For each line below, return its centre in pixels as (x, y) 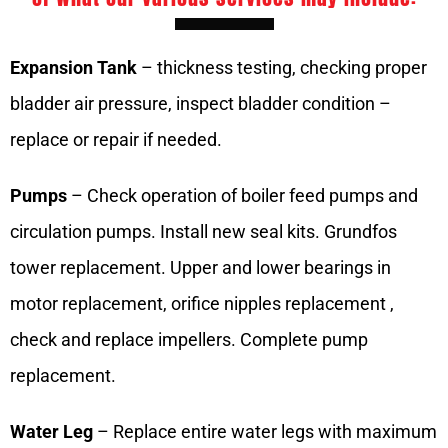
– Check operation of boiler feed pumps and (242, 196)
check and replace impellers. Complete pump (189, 340)
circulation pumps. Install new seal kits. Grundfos (203, 232)
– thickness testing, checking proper (282, 68)
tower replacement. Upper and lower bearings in (200, 268)
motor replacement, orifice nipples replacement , (202, 304)
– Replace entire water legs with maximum (265, 432)
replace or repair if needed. (116, 140)
